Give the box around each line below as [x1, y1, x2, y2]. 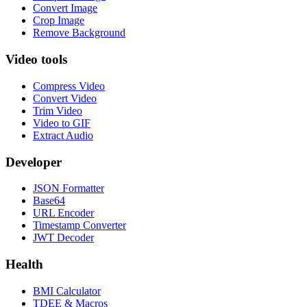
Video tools [5, 52, 67, 67]
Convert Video [33, 92, 97, 104]
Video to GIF [33, 116, 90, 129]
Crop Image [33, 14, 84, 27]
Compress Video [33, 79, 105, 92]
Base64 [33, 195, 65, 207]
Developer [5, 154, 62, 169]
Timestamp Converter [33, 219, 126, 232]
